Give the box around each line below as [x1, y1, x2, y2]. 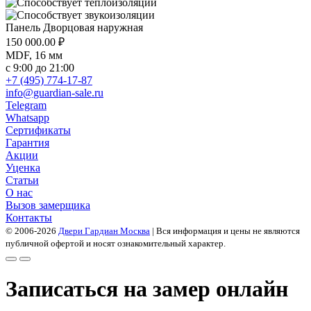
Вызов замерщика [6, 199, 90, 211]
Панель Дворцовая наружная [6, 21, 143, 33]
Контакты [6, 211, 52, 224]
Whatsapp [6, 111, 49, 124]
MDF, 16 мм [6, 49, 62, 61]
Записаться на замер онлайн [6, 276, 288, 301]
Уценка [6, 161, 40, 174]
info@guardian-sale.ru [6, 86, 103, 99]
